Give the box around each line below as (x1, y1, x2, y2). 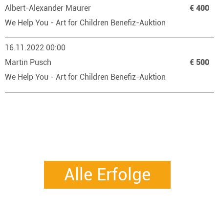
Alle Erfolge (64, 165, 151, 185)
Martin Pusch (5, 58, 53, 67)
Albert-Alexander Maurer (5, 3, 93, 13)
